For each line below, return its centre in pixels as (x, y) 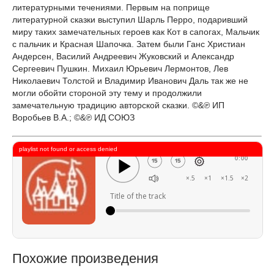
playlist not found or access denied (68, 149)
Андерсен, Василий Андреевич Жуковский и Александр (123, 56)
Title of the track (138, 196)
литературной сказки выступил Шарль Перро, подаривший (130, 20)
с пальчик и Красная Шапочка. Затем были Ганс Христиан (129, 44)
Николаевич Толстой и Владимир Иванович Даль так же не (130, 81)
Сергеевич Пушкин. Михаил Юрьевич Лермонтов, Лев (120, 68)
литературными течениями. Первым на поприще (111, 7)
